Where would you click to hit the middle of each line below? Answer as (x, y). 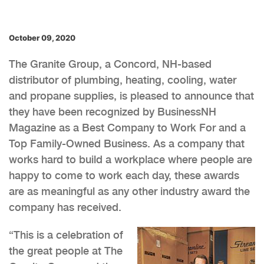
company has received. (65, 207)
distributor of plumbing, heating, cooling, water (123, 80)
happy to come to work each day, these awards (124, 175)
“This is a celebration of (66, 235)
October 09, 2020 (42, 37)
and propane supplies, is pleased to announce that (131, 95)
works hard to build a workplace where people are (131, 159)
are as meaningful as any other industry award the (129, 191)
